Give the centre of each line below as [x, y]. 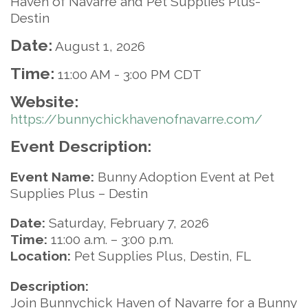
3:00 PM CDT [162, 74]
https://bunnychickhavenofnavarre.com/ [136, 119]
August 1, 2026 [100, 46]
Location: [41, 256]
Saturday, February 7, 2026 [127, 223]
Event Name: [52, 177]
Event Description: [81, 146]
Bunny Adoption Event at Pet [184, 177]
